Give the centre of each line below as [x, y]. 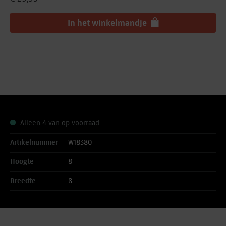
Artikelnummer [34, 143]
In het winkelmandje [108, 23]
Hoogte [22, 162]
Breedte [23, 181]
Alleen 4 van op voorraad [59, 123]
